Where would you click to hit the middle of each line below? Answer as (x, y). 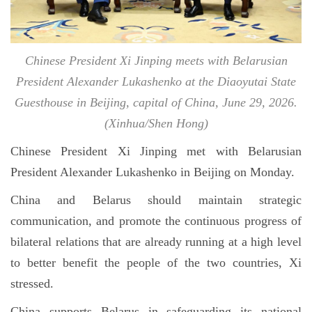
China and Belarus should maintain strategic (156, 200)
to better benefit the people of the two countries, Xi (156, 263)
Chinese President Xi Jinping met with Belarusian (156, 151)
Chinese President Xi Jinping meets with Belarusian (156, 61)
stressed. (32, 284)
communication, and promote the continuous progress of (156, 221)
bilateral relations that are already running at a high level (156, 242)
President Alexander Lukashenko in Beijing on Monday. (153, 172)
